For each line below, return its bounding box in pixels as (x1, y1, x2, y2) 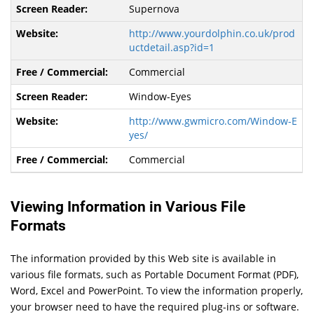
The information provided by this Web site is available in (11, 251, 277, 265)
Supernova (128, 1, 179, 15)
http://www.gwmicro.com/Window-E (128, 114, 297, 128)
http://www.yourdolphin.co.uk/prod (128, 26, 295, 40)
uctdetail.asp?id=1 (128, 40, 214, 54)
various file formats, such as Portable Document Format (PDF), (11, 267, 299, 281)
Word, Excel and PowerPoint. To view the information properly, (11, 283, 303, 297)
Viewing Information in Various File (11, 198, 246, 215)
